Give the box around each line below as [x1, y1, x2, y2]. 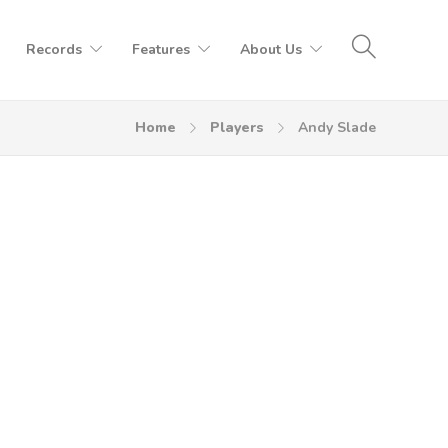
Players [210, 118, 264, 137]
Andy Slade [298, 118, 376, 137]
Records [26, 40, 82, 59]
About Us [240, 40, 302, 59]
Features [132, 40, 190, 59]
